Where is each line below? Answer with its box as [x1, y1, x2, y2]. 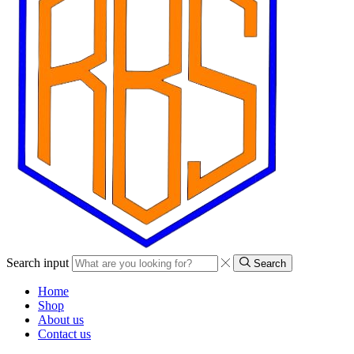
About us [38, 313, 84, 327]
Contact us [38, 327, 91, 341]
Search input [6, 256, 69, 270]
